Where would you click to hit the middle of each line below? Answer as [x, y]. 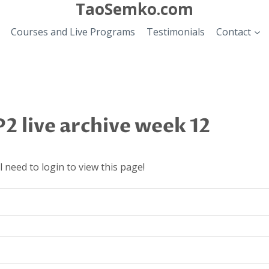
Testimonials [176, 32]
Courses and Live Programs [73, 32]
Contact [234, 32]
